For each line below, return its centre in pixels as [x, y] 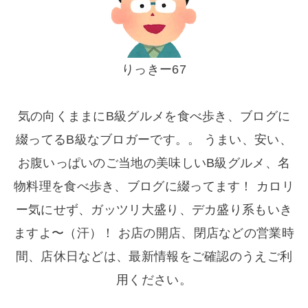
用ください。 [154, 279]
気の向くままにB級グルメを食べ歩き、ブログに [154, 116]
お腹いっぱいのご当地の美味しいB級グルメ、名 [154, 163]
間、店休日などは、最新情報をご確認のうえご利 [154, 256]
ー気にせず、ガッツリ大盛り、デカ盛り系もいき [154, 209]
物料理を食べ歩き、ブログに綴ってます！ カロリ [154, 186]
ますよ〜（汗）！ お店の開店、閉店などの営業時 [154, 233]
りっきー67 [154, 69]
